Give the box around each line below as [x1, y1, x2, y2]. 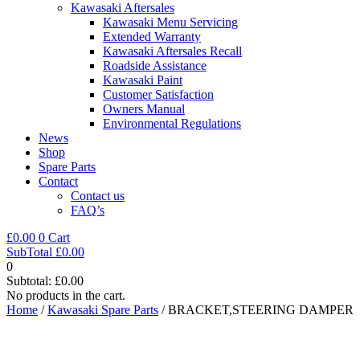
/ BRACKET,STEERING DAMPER [158, 302, 354, 317]
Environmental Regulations [103, 116, 241, 130]
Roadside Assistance [103, 58, 207, 72]
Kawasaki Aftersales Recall [103, 43, 242, 58]
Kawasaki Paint [103, 72, 182, 87]
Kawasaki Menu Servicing [103, 14, 238, 29]
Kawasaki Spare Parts [47, 302, 158, 317]
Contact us [71, 188, 125, 202]
